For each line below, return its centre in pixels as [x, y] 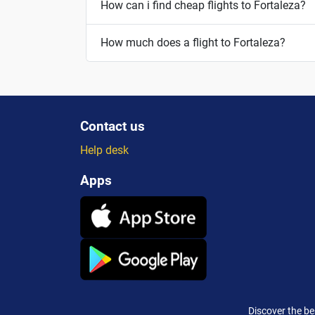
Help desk [104, 150]
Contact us [112, 126]
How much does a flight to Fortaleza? [193, 43]
